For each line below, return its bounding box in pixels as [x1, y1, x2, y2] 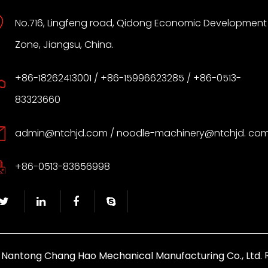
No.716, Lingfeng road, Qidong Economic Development [14, 16, 267, 30]
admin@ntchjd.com [14, 126, 108, 140]
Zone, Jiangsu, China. [14, 38, 114, 51]
